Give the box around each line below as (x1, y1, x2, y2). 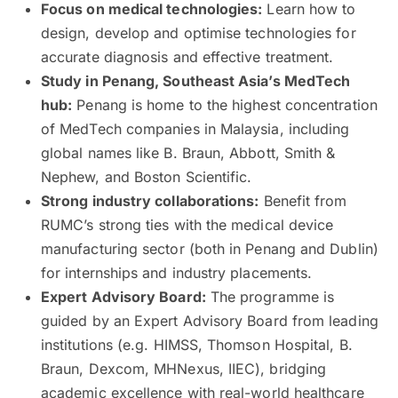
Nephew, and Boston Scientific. (41, 167, 252, 186)
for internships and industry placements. (41, 263, 313, 282)
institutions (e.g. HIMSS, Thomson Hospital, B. (41, 335, 353, 354)
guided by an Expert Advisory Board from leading (41, 311, 378, 330)
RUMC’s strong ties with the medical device (41, 215, 334, 234)
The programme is (205, 287, 335, 306)
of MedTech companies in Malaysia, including (41, 119, 350, 138)
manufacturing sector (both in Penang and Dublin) (41, 239, 378, 258)
